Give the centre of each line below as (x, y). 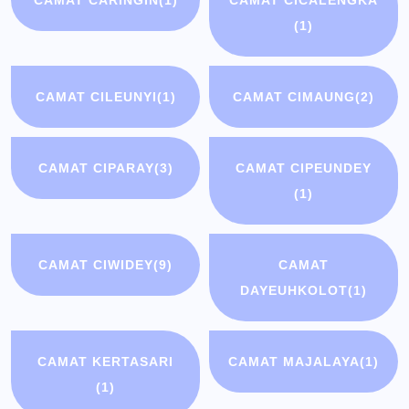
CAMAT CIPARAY (96, 168)
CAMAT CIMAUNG (294, 97)
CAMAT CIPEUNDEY (303, 168)
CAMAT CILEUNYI (96, 97)
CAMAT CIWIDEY (96, 265)
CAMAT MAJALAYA (294, 362)
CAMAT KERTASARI (106, 362)
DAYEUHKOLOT (294, 291)
